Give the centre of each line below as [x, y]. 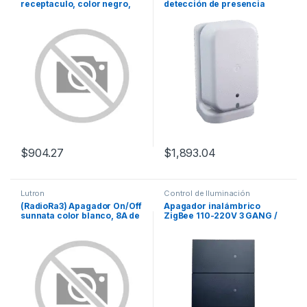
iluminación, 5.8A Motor [71, 225]
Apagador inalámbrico [212, 206]
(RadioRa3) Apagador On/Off [81, 206]
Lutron [33, 193]
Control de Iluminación [207, 193]
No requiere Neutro [205, 225]
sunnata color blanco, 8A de [80, 215]
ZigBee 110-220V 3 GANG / [220, 215]
